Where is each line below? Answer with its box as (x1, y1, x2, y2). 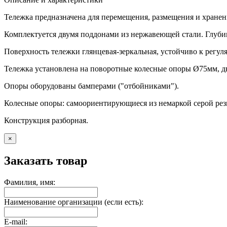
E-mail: (4, 217, 27, 226)
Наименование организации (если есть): (4, 197, 143, 206)
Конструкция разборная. (4, 116, 88, 125)
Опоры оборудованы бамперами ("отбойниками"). (4, 81, 179, 90)
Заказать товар (4, 154, 87, 167)
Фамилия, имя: (4, 177, 55, 186)
